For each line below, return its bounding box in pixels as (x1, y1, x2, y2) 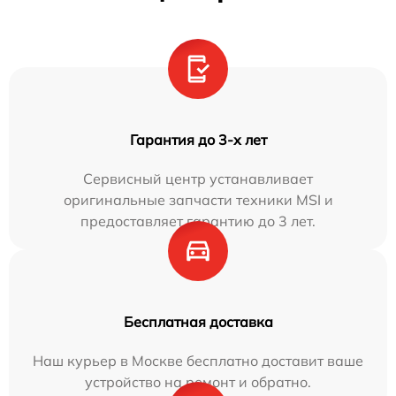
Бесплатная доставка (123, 312, 273, 331)
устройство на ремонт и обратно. (85, 372, 311, 391)
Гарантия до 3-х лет (129, 130, 267, 148)
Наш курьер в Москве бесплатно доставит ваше (33, 351, 363, 369)
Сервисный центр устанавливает (83, 169, 313, 187)
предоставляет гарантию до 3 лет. (80, 211, 316, 230)
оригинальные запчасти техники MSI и (63, 190, 333, 209)
